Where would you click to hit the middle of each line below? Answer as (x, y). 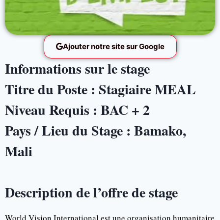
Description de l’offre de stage (91, 192)
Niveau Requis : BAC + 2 (77, 110)
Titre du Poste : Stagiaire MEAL (100, 89)
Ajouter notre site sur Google (113, 46)
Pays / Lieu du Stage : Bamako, (96, 130)
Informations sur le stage (77, 68)
